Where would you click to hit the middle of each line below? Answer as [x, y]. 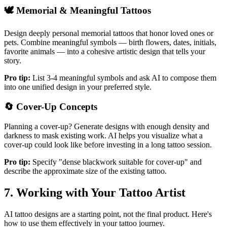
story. [13, 61]
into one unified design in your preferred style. [78, 87]
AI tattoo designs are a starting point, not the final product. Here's [108, 214]
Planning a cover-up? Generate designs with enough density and [107, 126]
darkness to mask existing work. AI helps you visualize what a [103, 135]
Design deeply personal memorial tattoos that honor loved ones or [109, 33]
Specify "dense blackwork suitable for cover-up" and [117, 162]
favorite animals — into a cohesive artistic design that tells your [105, 52]
